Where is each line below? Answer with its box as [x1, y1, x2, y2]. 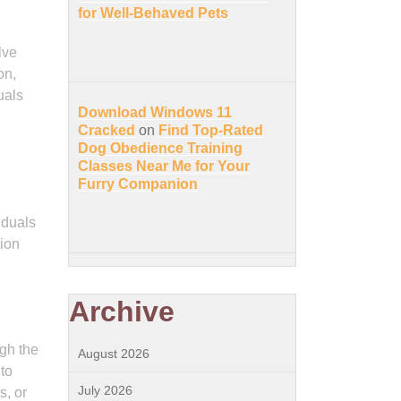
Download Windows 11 [78, 105, 232, 120]
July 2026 [78, 383, 132, 397]
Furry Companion [78, 176, 198, 192]
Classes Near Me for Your [78, 158, 250, 174]
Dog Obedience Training [78, 141, 243, 156]
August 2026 [78, 346, 149, 361]
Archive [69, 295, 175, 328]
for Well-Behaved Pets [78, 5, 228, 21]
